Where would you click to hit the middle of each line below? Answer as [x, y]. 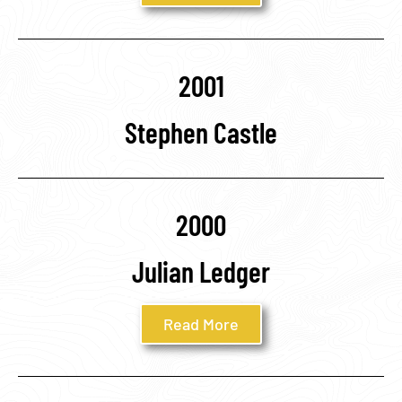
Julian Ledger [201, 271]
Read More [201, 323]
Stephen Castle [201, 131]
